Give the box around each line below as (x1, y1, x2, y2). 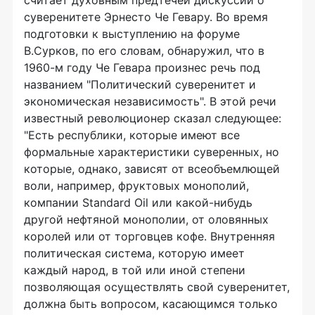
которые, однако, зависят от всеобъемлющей (24, 162, 280, 176)
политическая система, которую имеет (24, 246, 245, 260)
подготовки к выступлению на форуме (24, 27, 240, 41)
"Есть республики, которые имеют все (24, 128, 240, 142)
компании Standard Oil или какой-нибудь (24, 195, 252, 210)
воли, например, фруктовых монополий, (24, 179, 249, 193)
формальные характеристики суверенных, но (24, 145, 279, 159)
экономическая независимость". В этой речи (24, 94, 276, 108)
